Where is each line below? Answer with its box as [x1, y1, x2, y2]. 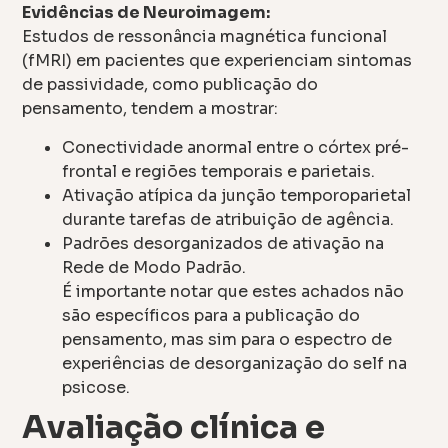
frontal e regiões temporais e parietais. [62, 160, 376, 182]
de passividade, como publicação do [22, 74, 319, 96]
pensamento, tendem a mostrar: [22, 98, 279, 120]
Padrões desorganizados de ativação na [62, 232, 385, 254]
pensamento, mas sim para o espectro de [62, 328, 393, 350]
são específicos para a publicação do [62, 304, 361, 326]
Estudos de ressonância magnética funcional [22, 26, 388, 48]
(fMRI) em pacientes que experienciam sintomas [22, 50, 413, 72]
